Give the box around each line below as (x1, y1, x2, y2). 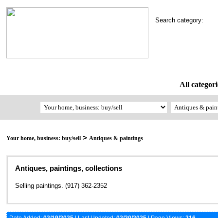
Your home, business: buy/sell (6, 135, 81, 142)
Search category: (155, 17, 209, 24)
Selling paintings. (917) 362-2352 (15, 182, 107, 190)
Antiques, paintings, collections (15, 164, 122, 173)
